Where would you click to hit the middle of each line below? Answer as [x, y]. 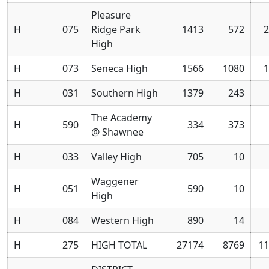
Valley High [116, 156]
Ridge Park [116, 29]
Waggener [115, 181]
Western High [122, 220]
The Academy [122, 117]
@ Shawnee [117, 132]
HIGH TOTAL [119, 245]
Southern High [125, 93]
